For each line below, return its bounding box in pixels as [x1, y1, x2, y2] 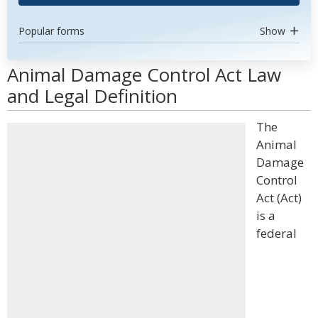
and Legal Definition [7, 83, 177, 109]
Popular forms [18, 24, 84, 38]
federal [256, 225, 297, 241]
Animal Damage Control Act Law [7, 62, 281, 87]
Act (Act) [256, 190, 302, 206]
